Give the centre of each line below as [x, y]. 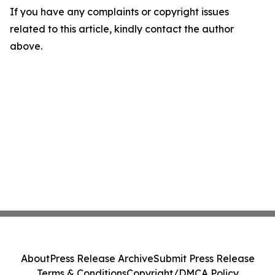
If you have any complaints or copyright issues [119, 12]
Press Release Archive [101, 258]
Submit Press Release [204, 258]
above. [26, 46]
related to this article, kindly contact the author [122, 29]
